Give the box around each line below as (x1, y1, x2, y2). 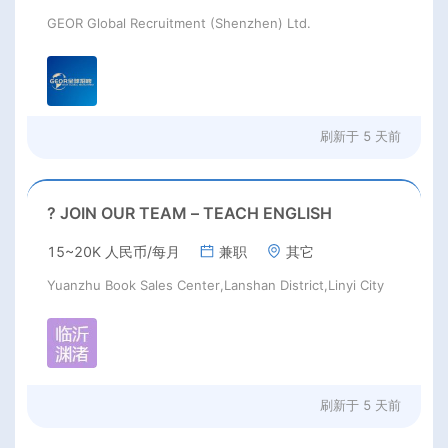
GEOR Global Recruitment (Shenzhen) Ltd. (47, 14, 311, 31)
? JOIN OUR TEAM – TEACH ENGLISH (47, 202, 332, 223)
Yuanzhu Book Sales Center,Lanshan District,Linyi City (47, 276, 384, 293)
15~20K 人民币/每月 (47, 242, 180, 260)
